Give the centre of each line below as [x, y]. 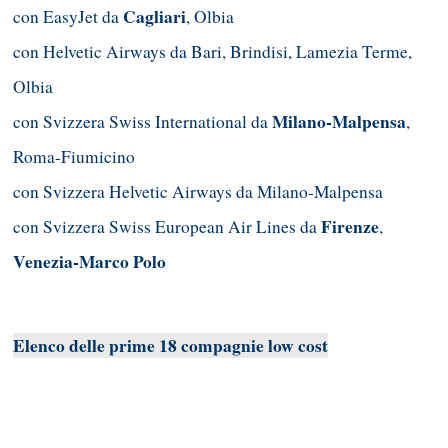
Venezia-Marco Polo [89, 262]
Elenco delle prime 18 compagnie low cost [170, 345]
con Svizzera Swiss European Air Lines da [167, 227]
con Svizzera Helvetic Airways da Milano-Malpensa [198, 192]
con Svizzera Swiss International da [142, 122]
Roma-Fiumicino [74, 157]
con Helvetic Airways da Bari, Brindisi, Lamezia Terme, [212, 52]
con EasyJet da [68, 17]
